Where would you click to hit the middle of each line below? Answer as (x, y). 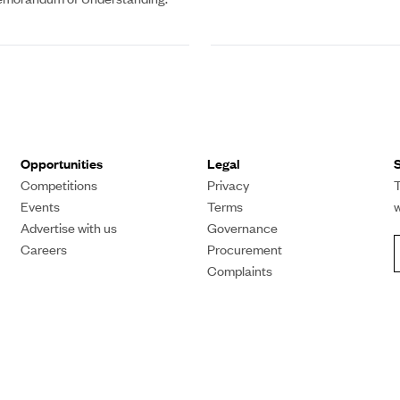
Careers (43, 249)
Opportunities (61, 163)
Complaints (239, 271)
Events (40, 206)
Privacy (228, 185)
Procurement (244, 249)
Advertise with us (68, 228)
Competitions (58, 185)
